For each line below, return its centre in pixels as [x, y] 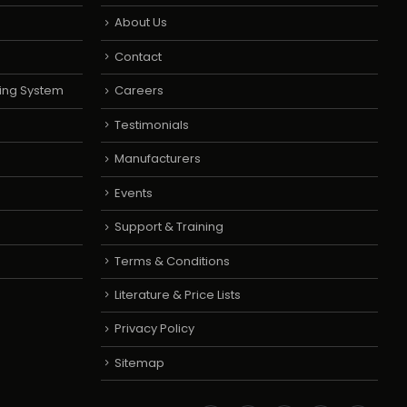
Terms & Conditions [172, 261]
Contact [138, 56]
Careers [139, 91]
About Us [141, 23]
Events [134, 193]
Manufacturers [158, 159]
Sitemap [139, 362]
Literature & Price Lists [178, 294]
